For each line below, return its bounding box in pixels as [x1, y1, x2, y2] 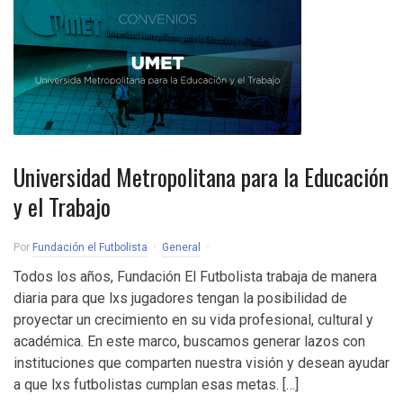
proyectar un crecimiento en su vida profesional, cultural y [13, 311, 373, 328]
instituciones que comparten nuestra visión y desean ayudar [13, 354, 390, 372]
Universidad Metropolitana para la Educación [13, 159, 389, 194]
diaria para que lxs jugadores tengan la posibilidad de [13, 290, 347, 307]
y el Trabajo [13, 189, 111, 224]
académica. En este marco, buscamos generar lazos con [13, 333, 365, 350]
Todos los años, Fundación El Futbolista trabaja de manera [13, 268, 377, 285]
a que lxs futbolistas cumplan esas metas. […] [13, 376, 299, 393]
